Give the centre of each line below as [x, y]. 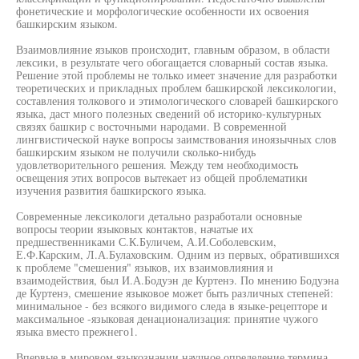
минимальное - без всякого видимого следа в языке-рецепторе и [172, 306]
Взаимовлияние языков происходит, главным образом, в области [173, 49]
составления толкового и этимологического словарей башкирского [177, 101]
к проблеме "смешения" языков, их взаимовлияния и [145, 267]
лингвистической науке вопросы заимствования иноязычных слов [176, 139]
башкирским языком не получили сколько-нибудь [136, 152]
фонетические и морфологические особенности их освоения [162, 11]
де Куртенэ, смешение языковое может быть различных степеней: [175, 293]
